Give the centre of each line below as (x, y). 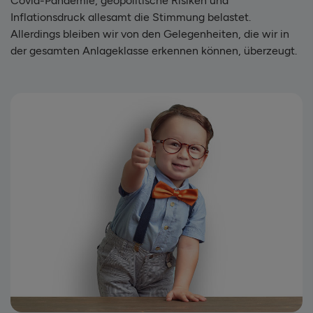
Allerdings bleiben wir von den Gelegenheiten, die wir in (150, 34)
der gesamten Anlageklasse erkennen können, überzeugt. (154, 51)
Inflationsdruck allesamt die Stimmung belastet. (131, 17)
